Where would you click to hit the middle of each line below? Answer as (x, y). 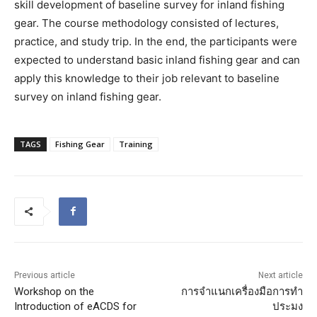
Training (136, 144)
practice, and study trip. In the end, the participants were (156, 41)
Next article (280, 275)
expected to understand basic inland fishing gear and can (157, 59)
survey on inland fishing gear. (88, 96)
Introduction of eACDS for (75, 306)
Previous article (45, 275)
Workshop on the (54, 291)
